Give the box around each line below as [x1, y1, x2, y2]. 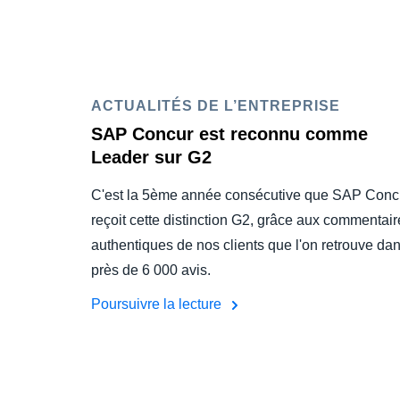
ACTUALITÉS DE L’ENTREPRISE [91, 98, 340, 113]
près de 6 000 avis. [91, 262, 211, 278]
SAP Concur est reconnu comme [91, 124, 368, 144]
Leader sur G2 [91, 147, 212, 167]
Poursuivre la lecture [91, 296, 225, 312]
